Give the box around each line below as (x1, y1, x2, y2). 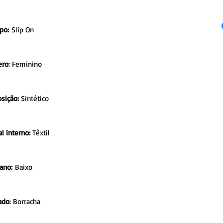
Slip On (9, 24, 34, 34)
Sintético (19, 93, 49, 103)
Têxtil (30, 127, 50, 137)
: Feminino (8, 59, 42, 69)
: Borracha (9, 196, 40, 206)
